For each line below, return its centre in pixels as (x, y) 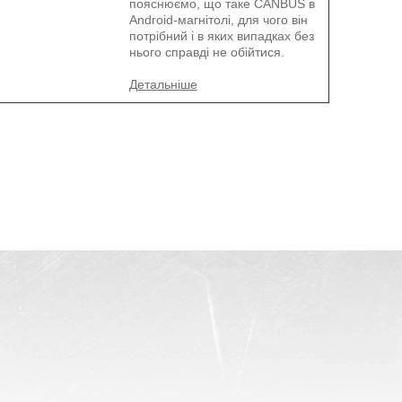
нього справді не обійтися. (206, 52)
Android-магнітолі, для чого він (218, 20)
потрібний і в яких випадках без (221, 36)
